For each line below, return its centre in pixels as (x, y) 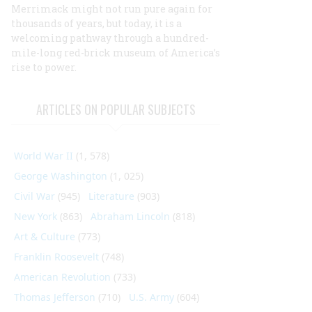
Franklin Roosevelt (56, 257)
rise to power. (44, 67)
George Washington (61, 176)
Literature (111, 196)
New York (36, 216)
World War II (44, 156)
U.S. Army (151, 297)
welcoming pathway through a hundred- (110, 38)
